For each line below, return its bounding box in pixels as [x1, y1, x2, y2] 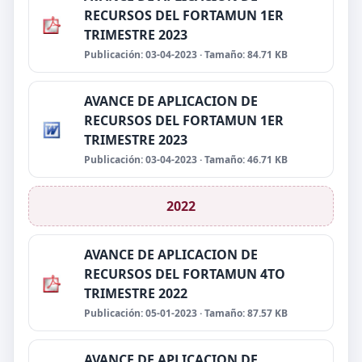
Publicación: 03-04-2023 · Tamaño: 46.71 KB [84, 153, 288, 166]
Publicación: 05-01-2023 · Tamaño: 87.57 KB [84, 306, 288, 320]
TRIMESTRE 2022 [84, 284, 187, 302]
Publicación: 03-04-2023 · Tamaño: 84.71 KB [84, 48, 288, 61]
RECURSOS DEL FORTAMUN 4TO [84, 265, 285, 283]
